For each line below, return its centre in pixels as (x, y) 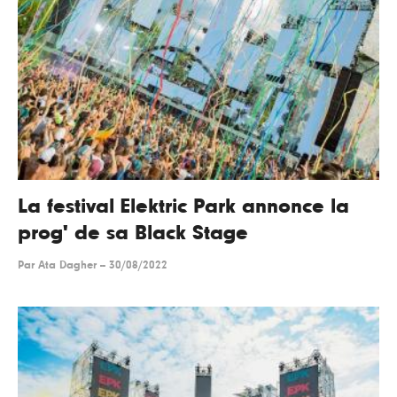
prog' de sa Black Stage (133, 234)
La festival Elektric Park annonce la (183, 207)
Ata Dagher (67, 266)
